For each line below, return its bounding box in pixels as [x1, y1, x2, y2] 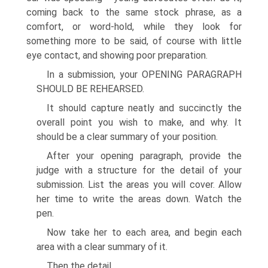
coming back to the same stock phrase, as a [26, 7, 242, 18]
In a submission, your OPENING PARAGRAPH [47, 69, 242, 80]
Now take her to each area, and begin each [47, 227, 242, 238]
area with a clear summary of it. [36, 241, 167, 252]
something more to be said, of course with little [26, 35, 242, 47]
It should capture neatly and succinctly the [47, 102, 242, 114]
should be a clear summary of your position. [36, 131, 218, 142]
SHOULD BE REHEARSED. [36, 83, 144, 95]
